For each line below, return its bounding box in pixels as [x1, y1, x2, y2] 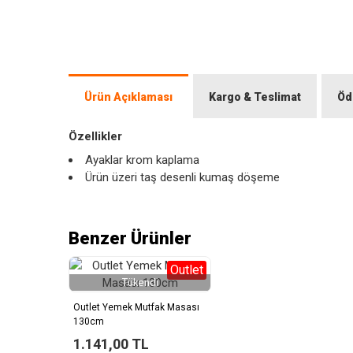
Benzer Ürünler [69, 229, 191, 248]
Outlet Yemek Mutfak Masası [73, 302, 199, 313]
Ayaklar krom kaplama [85, 153, 199, 167]
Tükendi [121, 275, 158, 289]
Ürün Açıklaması [84, 91, 173, 103]
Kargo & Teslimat [209, 91, 301, 103]
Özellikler [69, 129, 122, 143]
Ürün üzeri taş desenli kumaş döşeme [85, 170, 280, 184]
